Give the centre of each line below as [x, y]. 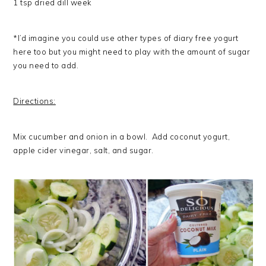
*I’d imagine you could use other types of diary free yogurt [126, 38]
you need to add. [46, 65]
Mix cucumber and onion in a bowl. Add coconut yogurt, [122, 136]
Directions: [34, 101]
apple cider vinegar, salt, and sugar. [83, 150]
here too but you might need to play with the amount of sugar [132, 51]
